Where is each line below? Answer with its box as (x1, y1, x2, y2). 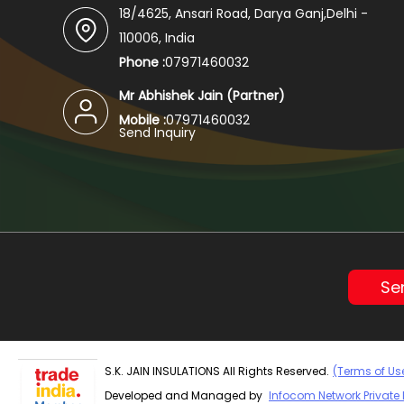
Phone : (119, 52, 165, 71)
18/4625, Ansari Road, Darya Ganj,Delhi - (119, 4, 368, 23)
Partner (233, 86, 279, 105)
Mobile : (119, 110, 166, 129)
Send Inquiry (119, 123, 196, 142)
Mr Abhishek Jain (119, 86, 223, 105)
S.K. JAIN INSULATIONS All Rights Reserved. (105, 363, 329, 379)
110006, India (119, 28, 195, 47)
